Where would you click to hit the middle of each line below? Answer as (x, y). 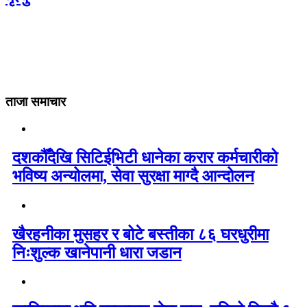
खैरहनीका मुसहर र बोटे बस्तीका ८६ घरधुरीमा (140, 234)
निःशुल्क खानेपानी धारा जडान (97, 253)
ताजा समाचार (36, 102)
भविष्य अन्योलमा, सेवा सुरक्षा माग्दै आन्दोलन (133, 176)
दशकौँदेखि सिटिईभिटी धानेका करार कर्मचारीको (145, 157)
